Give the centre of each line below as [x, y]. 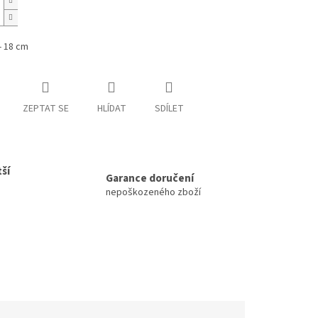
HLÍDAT [111, 109]
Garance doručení [150, 179]
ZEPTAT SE [45, 109]
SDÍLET [169, 109]
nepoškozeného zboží [153, 193]
